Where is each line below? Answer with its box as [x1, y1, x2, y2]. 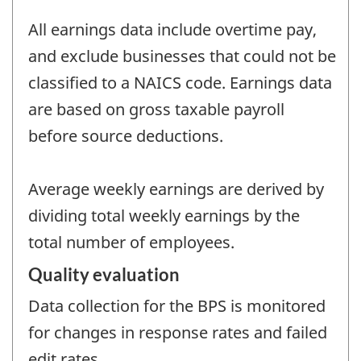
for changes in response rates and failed [28, 321, 327, 343]
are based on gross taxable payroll [28, 98, 284, 121]
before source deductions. [28, 125, 223, 147]
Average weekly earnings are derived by [28, 178, 324, 201]
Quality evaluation [28, 263, 180, 285]
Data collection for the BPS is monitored [28, 294, 326, 317]
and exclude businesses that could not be [28, 45, 336, 68]
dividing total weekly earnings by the [28, 205, 300, 227]
